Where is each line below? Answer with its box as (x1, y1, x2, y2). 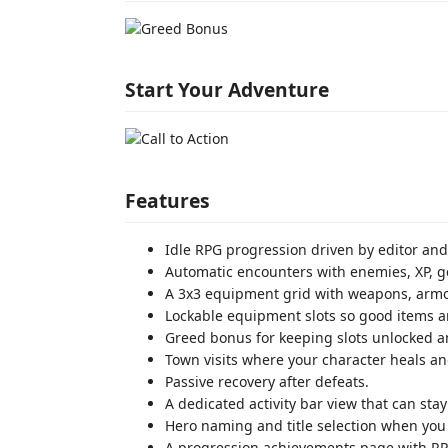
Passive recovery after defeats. (165, 371, 369, 391)
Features (125, 186, 210, 214)
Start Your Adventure (125, 76, 329, 103)
